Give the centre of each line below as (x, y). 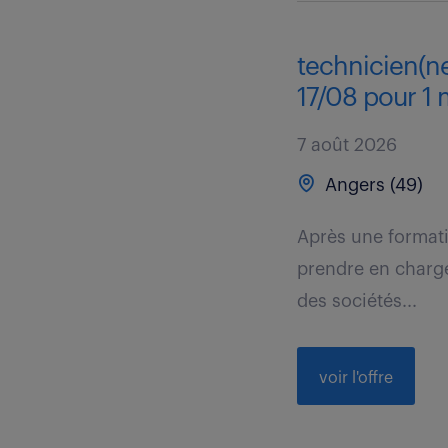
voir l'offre (356, 378)
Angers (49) (372, 185)
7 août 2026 (347, 145)
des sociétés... (357, 301)
